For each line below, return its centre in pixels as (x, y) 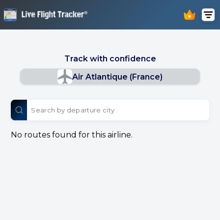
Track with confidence (110, 59)
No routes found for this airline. (72, 135)
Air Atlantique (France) (117, 77)
